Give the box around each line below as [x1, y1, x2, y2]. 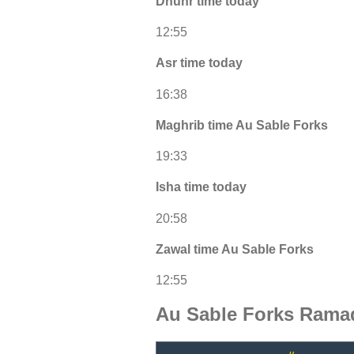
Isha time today [156, 180, 247, 194]
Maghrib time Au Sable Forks [156, 118, 328, 132]
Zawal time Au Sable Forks [156, 242, 314, 256]
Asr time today [156, 56, 243, 70]
